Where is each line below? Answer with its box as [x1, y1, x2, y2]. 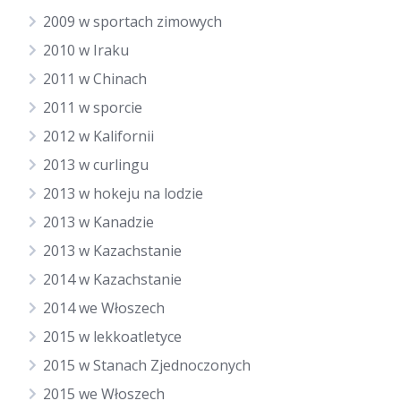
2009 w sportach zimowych [43, 12, 222, 31]
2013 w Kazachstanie [43, 241, 182, 260]
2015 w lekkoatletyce [43, 327, 182, 346]
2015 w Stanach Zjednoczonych [43, 355, 251, 375]
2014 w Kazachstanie [43, 269, 182, 289]
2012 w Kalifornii [43, 126, 154, 146]
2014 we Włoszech [43, 298, 165, 318]
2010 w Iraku [43, 40, 129, 60]
